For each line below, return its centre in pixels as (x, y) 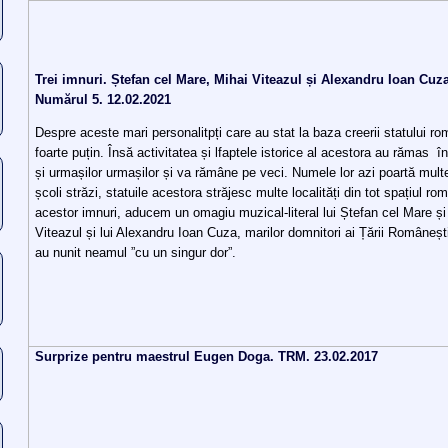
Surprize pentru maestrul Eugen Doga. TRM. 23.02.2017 (207, 356)
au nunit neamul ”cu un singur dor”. (136, 253)
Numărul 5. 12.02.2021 (103, 99)
